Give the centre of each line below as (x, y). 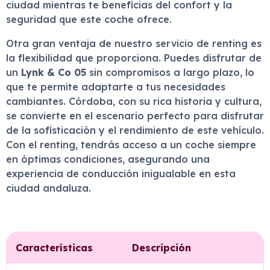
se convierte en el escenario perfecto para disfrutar (135, 116)
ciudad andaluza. (49, 188)
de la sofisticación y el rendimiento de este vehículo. (135, 130)
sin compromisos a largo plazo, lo (170, 72)
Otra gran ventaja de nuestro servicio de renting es (134, 43)
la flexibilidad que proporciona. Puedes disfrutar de (134, 58)
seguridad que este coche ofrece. (89, 19)
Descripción (162, 248)
